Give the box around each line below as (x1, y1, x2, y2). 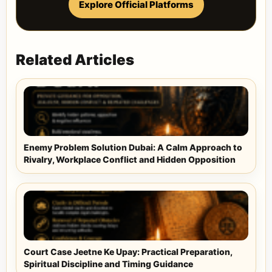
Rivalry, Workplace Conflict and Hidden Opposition (24, 154, 236, 165)
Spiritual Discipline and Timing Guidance (24, 259, 193, 270)
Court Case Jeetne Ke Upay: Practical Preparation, (24, 246, 232, 257)
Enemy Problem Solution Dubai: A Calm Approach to (24, 142, 242, 153)
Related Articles (16, 51, 134, 69)
